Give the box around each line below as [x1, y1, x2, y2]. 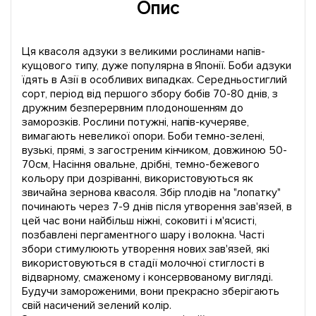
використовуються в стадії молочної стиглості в [22, 256, 265, 270]
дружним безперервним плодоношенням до [22, 101, 244, 115]
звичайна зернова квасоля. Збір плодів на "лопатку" [22, 186, 281, 200]
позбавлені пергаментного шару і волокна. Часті [22, 228, 265, 242]
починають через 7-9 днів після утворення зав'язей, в [22, 200, 293, 214]
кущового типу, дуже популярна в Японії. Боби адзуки [22, 59, 292, 73]
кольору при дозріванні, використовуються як [22, 171, 254, 186]
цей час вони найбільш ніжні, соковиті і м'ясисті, [22, 214, 257, 228]
